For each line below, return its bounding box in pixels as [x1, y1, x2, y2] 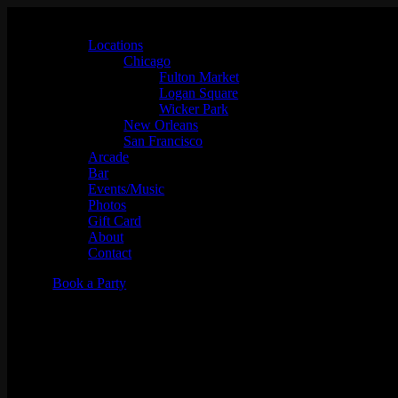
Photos [88, 197, 127, 212]
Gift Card [88, 213, 142, 228]
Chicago [123, 53, 171, 68]
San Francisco [123, 133, 203, 148]
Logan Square [159, 85, 239, 100]
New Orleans [123, 117, 199, 132]
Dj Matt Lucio [7, 310, 181, 343]
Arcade [88, 149, 130, 164]
